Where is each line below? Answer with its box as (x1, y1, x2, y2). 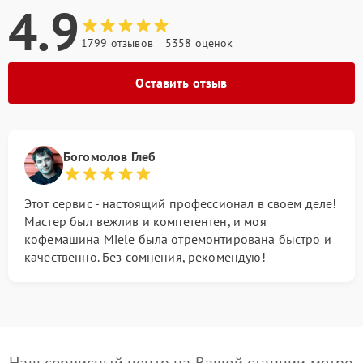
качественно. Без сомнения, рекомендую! (24, 249, 266, 265)
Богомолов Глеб (63, 148, 156, 164)
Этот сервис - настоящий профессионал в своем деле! (24, 195, 337, 211)
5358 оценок (164, 36, 233, 50)
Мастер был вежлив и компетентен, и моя (24, 213, 267, 229)
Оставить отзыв (135, 75, 228, 91)
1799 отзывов (81, 36, 153, 50)
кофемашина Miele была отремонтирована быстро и (24, 231, 331, 247)
